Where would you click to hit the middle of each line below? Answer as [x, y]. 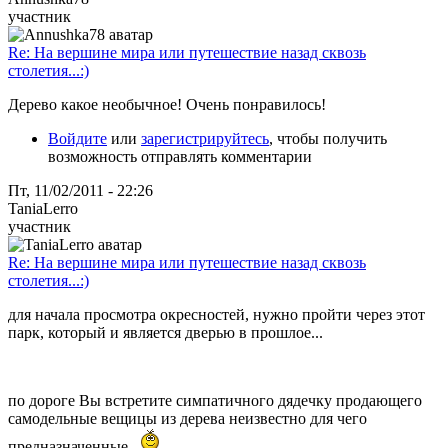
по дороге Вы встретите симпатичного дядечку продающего [215, 400]
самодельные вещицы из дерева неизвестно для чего [187, 418]
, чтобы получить [328, 138]
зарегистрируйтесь [205, 138]
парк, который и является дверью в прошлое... [165, 332]
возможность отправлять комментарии [180, 156]
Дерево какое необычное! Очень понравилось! [167, 104]
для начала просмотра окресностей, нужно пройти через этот [216, 314]
